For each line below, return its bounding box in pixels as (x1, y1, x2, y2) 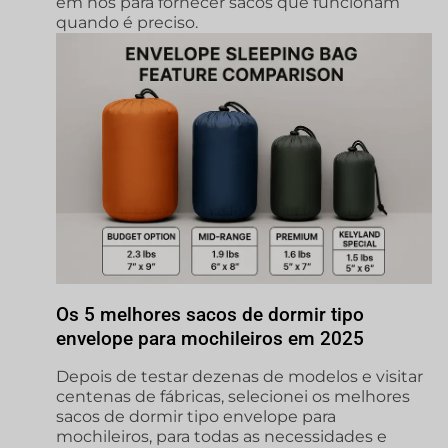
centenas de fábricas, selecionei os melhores (56, 387, 410, 407)
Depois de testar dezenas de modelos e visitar (56, 367, 423, 387)
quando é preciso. (56, 13, 198, 33)
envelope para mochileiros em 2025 (56, 327, 364, 351)
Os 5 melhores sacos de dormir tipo (56, 303, 364, 327)
